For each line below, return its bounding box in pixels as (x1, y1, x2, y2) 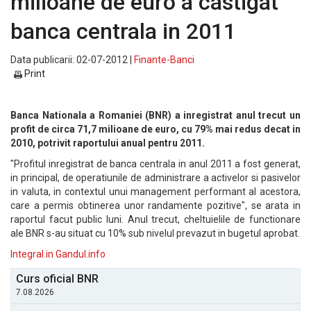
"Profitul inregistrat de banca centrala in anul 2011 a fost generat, (10, 158, 301, 169)
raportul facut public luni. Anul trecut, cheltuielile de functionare (10, 214, 301, 225)
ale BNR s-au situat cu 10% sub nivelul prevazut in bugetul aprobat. (10, 228, 300, 239)
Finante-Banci (134, 54, 194, 65)
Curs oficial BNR (16, 272, 99, 285)
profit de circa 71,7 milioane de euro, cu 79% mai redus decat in (10, 124, 301, 135)
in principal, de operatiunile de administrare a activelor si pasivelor (10, 172, 301, 183)
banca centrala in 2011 (10, 18, 236, 44)
